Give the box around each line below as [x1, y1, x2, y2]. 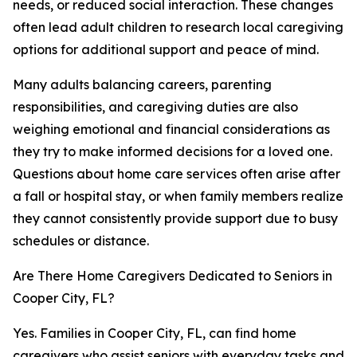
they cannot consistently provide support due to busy [13, 210, 338, 226]
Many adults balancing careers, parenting [13, 76, 272, 92]
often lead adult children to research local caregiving [13, 19, 343, 35]
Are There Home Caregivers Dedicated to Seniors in [13, 268, 332, 284]
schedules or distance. [13, 233, 149, 249]
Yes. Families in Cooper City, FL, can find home [13, 325, 296, 341]
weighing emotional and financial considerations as [13, 121, 330, 137]
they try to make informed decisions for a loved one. [13, 143, 332, 159]
